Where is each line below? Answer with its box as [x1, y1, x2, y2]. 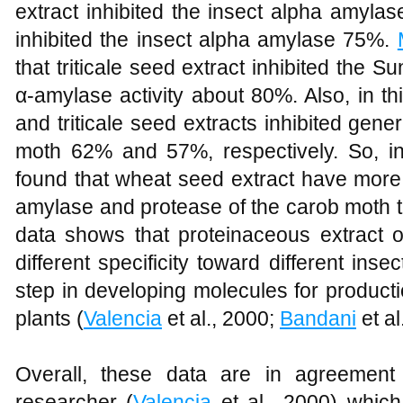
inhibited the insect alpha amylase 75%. [15, 28, 398, 51]
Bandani [280, 307, 356, 330]
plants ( [15, 307, 84, 330]
